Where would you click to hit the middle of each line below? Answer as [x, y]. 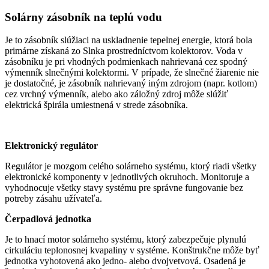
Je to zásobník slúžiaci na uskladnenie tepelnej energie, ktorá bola [128, 40]
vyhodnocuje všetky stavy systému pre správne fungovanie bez [124, 188]
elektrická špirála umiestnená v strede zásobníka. [96, 105]
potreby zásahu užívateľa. [53, 199]
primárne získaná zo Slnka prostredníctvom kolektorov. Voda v [124, 51]
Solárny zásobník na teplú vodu [83, 17]
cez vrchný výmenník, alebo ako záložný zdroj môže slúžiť [116, 94]
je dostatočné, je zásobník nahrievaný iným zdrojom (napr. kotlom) [131, 83]
